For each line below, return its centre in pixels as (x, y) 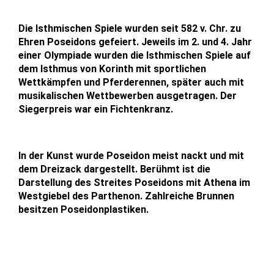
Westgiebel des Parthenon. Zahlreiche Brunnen (126, 196)
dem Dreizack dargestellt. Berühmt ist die (114, 169)
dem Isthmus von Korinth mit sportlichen (112, 68)
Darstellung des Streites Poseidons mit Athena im (134, 182)
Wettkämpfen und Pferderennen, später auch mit (131, 82)
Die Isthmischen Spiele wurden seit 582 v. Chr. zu (130, 28)
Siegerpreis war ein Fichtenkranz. (96, 109)
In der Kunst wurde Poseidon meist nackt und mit (131, 155)
